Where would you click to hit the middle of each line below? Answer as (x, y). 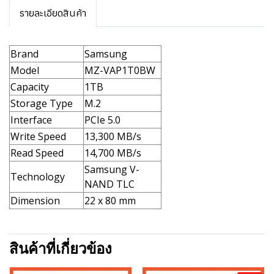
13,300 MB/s (113, 136)
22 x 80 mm (110, 201)
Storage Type (42, 103)
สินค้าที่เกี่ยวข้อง (61, 249)
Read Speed (37, 153)
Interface (31, 120)
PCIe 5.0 (102, 120)
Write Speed (38, 136)
